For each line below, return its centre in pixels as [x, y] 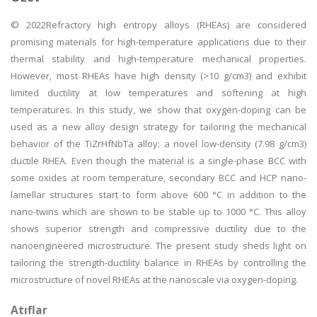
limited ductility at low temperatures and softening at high [158, 93]
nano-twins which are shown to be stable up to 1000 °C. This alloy [158, 212]
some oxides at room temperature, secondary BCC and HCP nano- [158, 178]
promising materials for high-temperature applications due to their [158, 42]
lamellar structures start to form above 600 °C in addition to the [158, 195]
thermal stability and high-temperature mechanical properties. [158, 59]
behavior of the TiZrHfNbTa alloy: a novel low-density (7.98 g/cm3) [158, 144]
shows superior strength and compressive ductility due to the [158, 229]
